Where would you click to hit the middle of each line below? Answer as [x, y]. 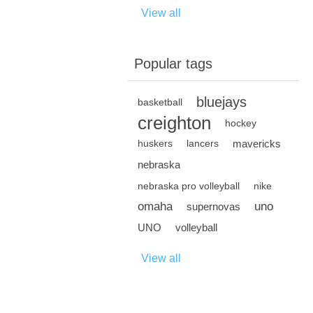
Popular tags [173, 64]
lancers [203, 144]
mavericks [257, 144]
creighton [174, 123]
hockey [241, 123]
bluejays [221, 102]
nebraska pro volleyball [189, 186]
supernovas [213, 206]
